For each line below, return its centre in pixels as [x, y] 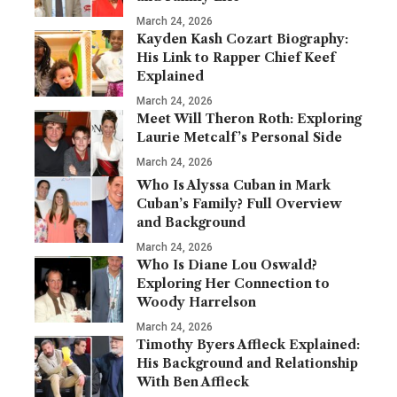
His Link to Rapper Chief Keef [236, 58]
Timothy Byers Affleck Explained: [248, 345]
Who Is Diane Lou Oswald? [227, 265]
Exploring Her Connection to [233, 284]
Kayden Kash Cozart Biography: [242, 39]
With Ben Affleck [193, 382]
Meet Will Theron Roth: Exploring [249, 119]
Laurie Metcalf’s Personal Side [239, 138]
